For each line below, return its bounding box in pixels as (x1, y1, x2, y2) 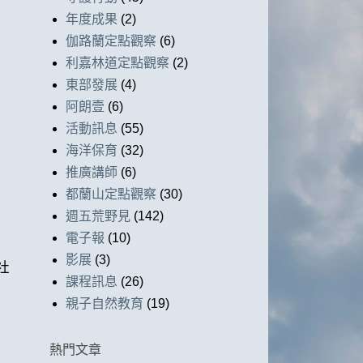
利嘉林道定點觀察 (66, 56, 169, 70)
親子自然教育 (66, 297, 143, 311)
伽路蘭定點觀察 (66, 34, 156, 49)
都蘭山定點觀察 (66, 187, 156, 202)
